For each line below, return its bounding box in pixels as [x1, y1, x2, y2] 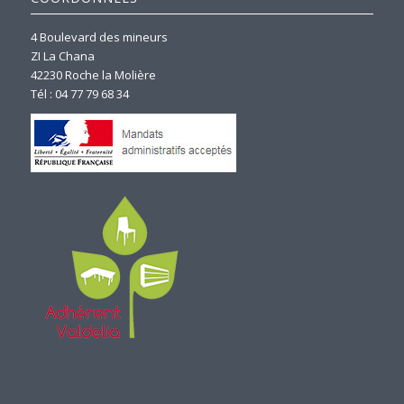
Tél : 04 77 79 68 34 [30, 85, 129, 102]
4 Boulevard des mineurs [30, 28, 168, 45]
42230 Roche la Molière [30, 66, 156, 83]
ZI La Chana [30, 47, 95, 64]
